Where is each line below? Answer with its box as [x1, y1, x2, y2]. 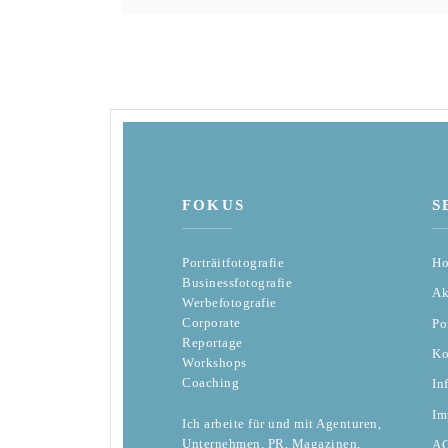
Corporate [182, 314, 241, 330]
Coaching [182, 374, 240, 390]
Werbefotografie [182, 294, 277, 310]
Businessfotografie [182, 274, 293, 290]
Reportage [182, 334, 243, 350]
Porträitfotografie [182, 254, 285, 270]
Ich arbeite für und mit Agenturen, [182, 415, 382, 431]
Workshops [182, 354, 247, 370]
